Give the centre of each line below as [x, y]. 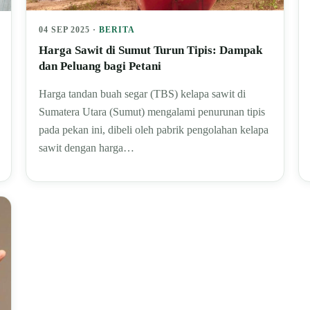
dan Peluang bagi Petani [100, 66]
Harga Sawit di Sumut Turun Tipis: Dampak [151, 51]
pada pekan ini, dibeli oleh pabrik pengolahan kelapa [154, 130]
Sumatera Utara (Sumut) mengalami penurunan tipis [152, 112]
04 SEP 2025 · [69, 30]
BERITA [117, 30]
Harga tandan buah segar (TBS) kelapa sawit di [143, 94]
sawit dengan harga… [87, 148]
